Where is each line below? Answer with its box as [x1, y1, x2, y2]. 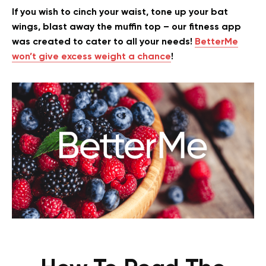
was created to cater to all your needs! [12, 37, 195, 47]
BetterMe [195, 37, 238, 47]
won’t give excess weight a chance [12, 52, 171, 62]
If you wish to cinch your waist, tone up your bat [12, 7, 228, 17]
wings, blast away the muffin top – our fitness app [12, 22, 241, 32]
